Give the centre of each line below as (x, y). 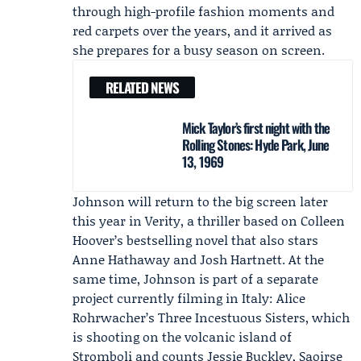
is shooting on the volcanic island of (182, 336)
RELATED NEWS (142, 87)
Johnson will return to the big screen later (200, 201)
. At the (303, 259)
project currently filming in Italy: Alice (189, 298)
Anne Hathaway (121, 259)
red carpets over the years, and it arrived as (202, 30)
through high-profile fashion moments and (203, 11)
